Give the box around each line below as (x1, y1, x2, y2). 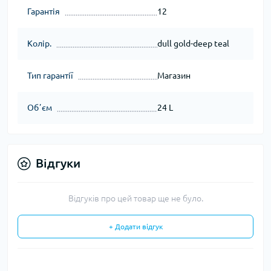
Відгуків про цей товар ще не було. (68, 194, 203, 204)
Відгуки (36, 156, 80, 171)
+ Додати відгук (108, 223, 163, 231)
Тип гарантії (27, 71, 73, 81)
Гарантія (27, 7, 60, 17)
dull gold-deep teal (157, 39, 229, 49)
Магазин (157, 71, 191, 81)
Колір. (27, 39, 51, 49)
